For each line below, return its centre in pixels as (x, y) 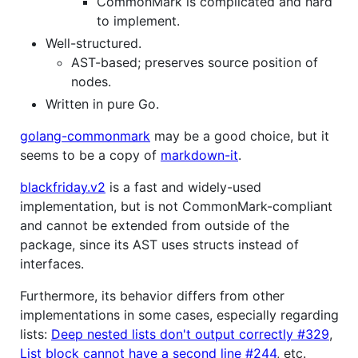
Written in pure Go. (102, 103)
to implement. (138, 20)
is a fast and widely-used (183, 187)
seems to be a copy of (90, 155)
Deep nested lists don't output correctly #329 (190, 334)
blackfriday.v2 (63, 187)
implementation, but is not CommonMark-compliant (176, 206)
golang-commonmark (85, 135)
